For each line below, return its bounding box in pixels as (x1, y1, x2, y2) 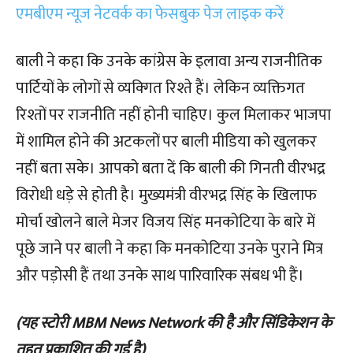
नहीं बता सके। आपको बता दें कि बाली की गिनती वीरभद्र (16, 155, 325, 182)
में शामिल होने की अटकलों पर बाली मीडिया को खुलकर (16, 128, 317, 155)
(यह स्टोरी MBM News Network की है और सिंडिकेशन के (16, 310, 332, 336)
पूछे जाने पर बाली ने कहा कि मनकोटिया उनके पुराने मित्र (16, 236, 323, 262)
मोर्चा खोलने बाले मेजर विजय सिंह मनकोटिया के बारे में (16, 209, 315, 236)
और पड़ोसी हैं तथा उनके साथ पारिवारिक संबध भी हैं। (16, 262, 304, 289)
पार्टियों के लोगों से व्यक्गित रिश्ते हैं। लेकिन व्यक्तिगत (16, 75, 305, 102)
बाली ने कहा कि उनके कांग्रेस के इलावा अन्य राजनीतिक (16, 48, 322, 75)
